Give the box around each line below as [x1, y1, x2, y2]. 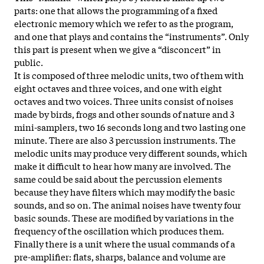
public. [14, 55, 43, 68]
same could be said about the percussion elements [14, 171, 222, 185]
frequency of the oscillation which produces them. [14, 223, 224, 237]
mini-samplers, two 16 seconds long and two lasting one [14, 120, 246, 133]
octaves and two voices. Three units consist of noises [14, 94, 233, 107]
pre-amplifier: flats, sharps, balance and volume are [14, 249, 226, 263]
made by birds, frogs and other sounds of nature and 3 [14, 107, 235, 120]
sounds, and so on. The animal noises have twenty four [14, 197, 241, 211]
